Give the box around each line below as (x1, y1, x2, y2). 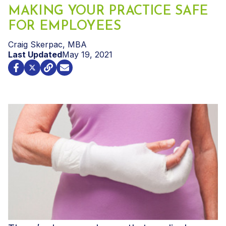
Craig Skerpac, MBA (8, 39, 87, 49)
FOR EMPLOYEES (8, 19, 121, 33)
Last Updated (8, 49, 62, 60)
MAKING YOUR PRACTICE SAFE (8, 4, 208, 18)
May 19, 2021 (62, 49, 112, 60)
